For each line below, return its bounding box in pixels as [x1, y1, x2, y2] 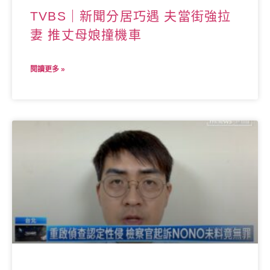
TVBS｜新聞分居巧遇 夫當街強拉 [30, 9, 231, 24]
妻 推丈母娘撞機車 [30, 28, 142, 42]
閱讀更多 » [30, 65, 65, 74]
